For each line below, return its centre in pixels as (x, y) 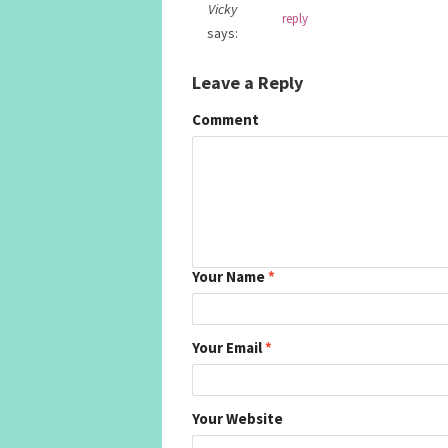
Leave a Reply (247, 82)
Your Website (237, 418)
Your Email (228, 347)
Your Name (230, 276)
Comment (225, 119)
